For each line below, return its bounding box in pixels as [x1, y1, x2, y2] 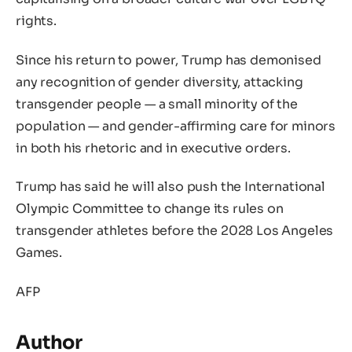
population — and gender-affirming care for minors [16, 117, 336, 134]
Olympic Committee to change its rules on [16, 200, 284, 218]
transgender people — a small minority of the [16, 95, 298, 112]
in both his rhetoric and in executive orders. [16, 139, 291, 156]
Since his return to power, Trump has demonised [16, 51, 321, 68]
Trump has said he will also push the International [16, 178, 325, 196]
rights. [16, 12, 57, 29]
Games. [16, 244, 63, 262]
